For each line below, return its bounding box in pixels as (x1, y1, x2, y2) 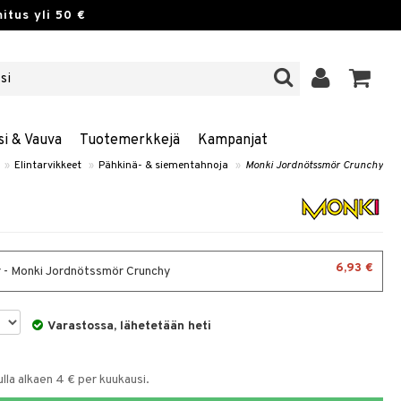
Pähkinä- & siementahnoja (98, 158, 228, 173)
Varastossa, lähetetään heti (47, 319, 212, 334)
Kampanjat (197, 132, 268, 149)
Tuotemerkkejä (79, 132, 180, 149)
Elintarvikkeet (14, 158, 81, 173)
